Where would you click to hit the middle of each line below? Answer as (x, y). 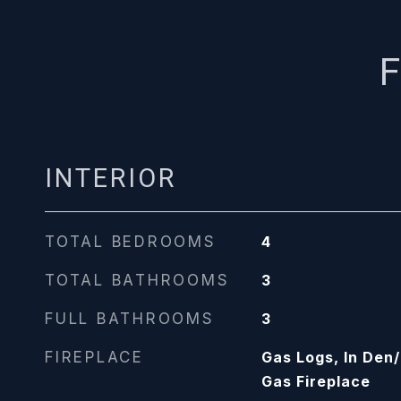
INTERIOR (111, 178)
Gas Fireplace (316, 381)
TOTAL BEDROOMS (131, 242)
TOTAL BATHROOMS (137, 280)
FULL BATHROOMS (130, 319)
